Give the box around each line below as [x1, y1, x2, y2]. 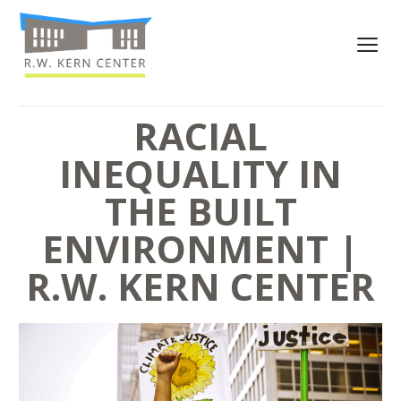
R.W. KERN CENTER [26, 260, 375, 311]
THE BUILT [104, 185, 297, 236]
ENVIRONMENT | [42, 223, 359, 274]
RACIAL [133, 110, 268, 161]
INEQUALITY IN [59, 148, 342, 199]
